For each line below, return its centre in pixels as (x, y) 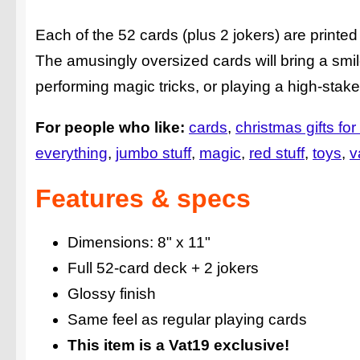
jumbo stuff (153, 153)
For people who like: (110, 128)
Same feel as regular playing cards (187, 320)
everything (72, 153)
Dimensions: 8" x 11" (139, 243)
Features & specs (143, 198)
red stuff (277, 153)
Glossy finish (112, 294)
